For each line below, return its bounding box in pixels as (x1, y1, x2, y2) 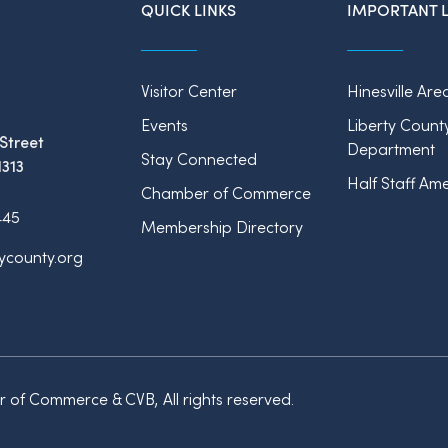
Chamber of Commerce (141, 182, 312, 203)
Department (346, 138, 435, 159)
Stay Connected (141, 148, 258, 169)
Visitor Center (141, 80, 238, 101)
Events (141, 114, 189, 135)
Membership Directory (141, 216, 304, 237)
